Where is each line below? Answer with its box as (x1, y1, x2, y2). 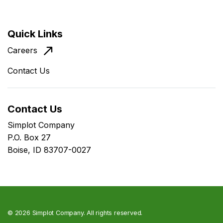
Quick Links (7, 28, 63, 40)
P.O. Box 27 (7, 132, 51, 143)
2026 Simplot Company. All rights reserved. (14, 209, 143, 217)
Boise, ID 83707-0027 (7, 145, 91, 155)
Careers (7, 45, 37, 56)
